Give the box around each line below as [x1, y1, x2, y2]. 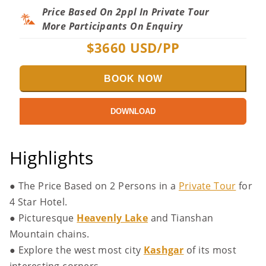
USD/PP [126, 39, 180, 56]
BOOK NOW [103, 73, 163, 84]
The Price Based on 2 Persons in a [18, 179, 179, 192]
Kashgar [143, 243, 184, 256]
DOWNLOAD [110, 106, 156, 116]
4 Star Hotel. [9, 195, 68, 208]
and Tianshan [147, 211, 214, 224]
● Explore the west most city [9, 243, 144, 256]
